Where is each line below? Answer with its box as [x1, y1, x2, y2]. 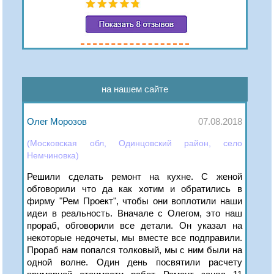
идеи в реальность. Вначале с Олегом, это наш [27, 207, 242, 218]
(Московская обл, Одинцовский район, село [27, 138, 242, 148]
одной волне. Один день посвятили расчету [27, 256, 242, 267]
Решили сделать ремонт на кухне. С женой [27, 171, 242, 182]
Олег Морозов [27, 116, 87, 127]
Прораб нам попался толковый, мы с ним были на [27, 244, 242, 255]
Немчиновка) [27, 150, 80, 160]
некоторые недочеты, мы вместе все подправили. [27, 232, 242, 243]
